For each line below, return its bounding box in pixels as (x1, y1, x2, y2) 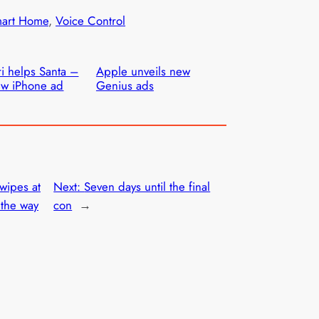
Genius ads (95, 77, 154, 95)
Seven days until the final (84, 177, 211, 195)
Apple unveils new (95, 63, 190, 80)
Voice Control (56, 12, 125, 30)
